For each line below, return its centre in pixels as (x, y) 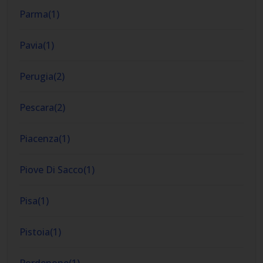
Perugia (36, 76)
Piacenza (39, 139)
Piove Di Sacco (51, 170)
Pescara (37, 107)
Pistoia (35, 232)
